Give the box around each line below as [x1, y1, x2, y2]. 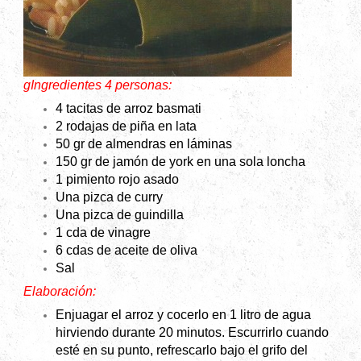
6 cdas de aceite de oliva [56, 243, 197, 258]
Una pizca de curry [56, 190, 163, 205]
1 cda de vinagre [56, 226, 151, 240]
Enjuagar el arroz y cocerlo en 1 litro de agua [56, 308, 311, 322]
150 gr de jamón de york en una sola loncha [56, 155, 305, 169]
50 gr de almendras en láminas [56, 137, 232, 151]
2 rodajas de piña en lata [56, 119, 197, 134]
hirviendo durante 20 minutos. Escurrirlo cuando [56, 326, 329, 340]
